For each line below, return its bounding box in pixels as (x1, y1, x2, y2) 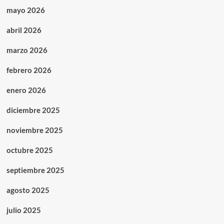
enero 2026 (6, 85, 46, 94)
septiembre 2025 (6, 165, 64, 174)
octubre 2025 (6, 145, 53, 154)
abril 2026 (6, 25, 41, 34)
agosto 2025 (6, 185, 49, 194)
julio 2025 (6, 205, 41, 214)
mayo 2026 (6, 5, 45, 14)
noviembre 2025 (6, 125, 63, 134)
